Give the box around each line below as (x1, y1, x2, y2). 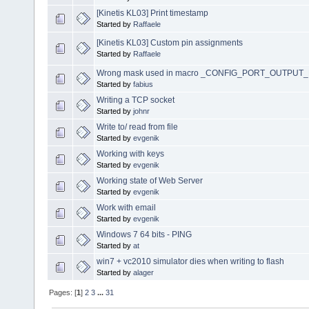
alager (133, 268, 154, 277)
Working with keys (97, 149, 164, 159)
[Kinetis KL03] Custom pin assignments (97, 38, 243, 48)
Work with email (97, 203, 156, 213)
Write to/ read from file (97, 122, 178, 132)
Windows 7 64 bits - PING (97, 230, 192, 240)
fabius (133, 80, 153, 89)
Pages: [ (49, 288, 77, 297)
